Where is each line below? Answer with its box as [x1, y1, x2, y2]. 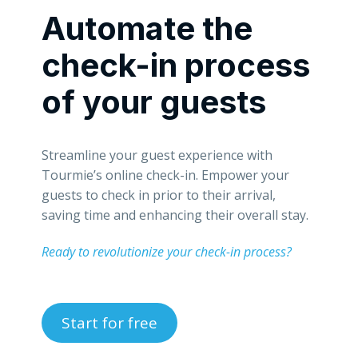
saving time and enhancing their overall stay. [42, 205, 308, 224]
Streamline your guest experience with [42, 145, 272, 164]
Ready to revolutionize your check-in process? [42, 242, 292, 261]
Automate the [42, 8, 253, 48]
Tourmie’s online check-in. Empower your [42, 165, 289, 184]
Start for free [62, 312, 157, 333]
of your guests [42, 82, 266, 121]
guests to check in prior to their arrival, [42, 185, 276, 204]
